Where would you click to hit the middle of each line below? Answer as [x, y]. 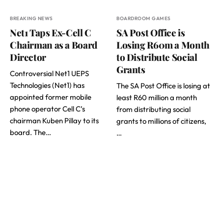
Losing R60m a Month [163, 45]
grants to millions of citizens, [161, 121]
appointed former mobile [51, 97]
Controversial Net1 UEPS [49, 73]
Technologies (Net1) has [47, 85]
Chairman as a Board [54, 45]
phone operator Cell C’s [47, 109]
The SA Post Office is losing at [163, 86]
